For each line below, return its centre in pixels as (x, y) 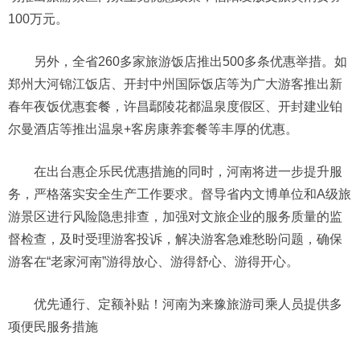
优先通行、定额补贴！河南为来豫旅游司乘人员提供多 (188, 305)
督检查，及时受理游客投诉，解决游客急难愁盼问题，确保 (175, 239)
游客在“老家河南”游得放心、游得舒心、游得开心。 (153, 262)
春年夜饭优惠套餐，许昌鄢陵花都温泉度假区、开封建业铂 (175, 107)
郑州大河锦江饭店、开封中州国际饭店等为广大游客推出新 (175, 84)
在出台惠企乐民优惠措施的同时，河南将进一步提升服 (188, 172)
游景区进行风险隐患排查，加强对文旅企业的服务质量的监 (175, 217)
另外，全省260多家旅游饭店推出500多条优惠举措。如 (190, 62)
